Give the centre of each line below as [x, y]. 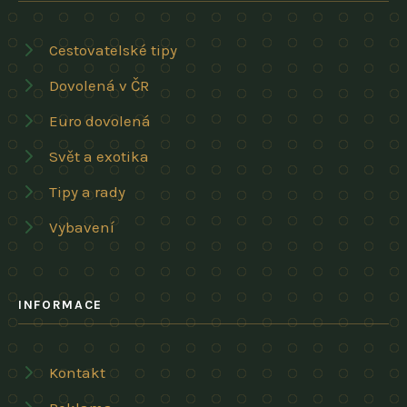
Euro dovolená [100, 120]
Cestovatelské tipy [113, 50]
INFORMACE [61, 304]
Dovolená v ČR [99, 85]
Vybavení [82, 227]
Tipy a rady [87, 191]
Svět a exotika [99, 156]
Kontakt [77, 372]
